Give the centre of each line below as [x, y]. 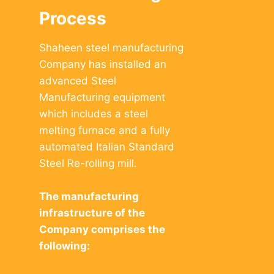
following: [65, 246]
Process [73, 19]
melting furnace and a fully [105, 131]
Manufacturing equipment [102, 98]
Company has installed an [103, 65]
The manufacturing [89, 197]
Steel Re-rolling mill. [88, 164]
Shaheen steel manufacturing [111, 48]
